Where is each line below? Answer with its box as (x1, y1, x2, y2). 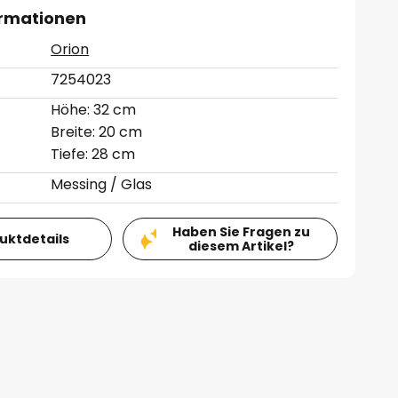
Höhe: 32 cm (51, 99, 137, 120)
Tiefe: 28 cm (51, 144, 136, 164)
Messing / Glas (51, 174, 153, 195)
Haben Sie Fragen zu (171, 223, 310, 241)
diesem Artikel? (187, 237, 294, 255)
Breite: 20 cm (51, 122, 143, 142)
